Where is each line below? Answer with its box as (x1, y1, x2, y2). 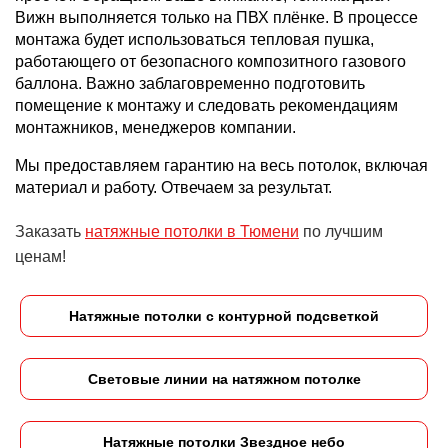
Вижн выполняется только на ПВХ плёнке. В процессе (15, 8, 418, 26)
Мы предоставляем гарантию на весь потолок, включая (15, 156, 428, 174)
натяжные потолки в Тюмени (85, 222, 299, 240)
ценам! (15, 247, 66, 265)
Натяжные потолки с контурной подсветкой (69, 307, 379, 324)
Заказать (15, 222, 85, 240)
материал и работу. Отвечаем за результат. (15, 178, 332, 196)
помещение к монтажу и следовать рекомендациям (15, 96, 398, 114)
